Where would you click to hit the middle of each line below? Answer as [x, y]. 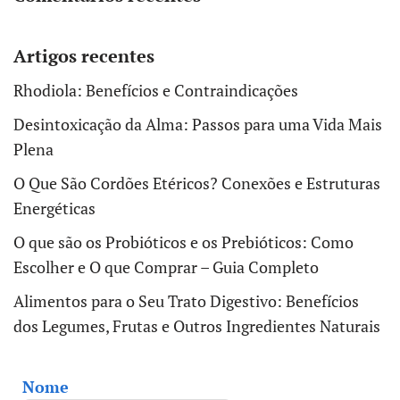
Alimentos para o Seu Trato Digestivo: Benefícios [186, 300]
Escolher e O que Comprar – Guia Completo [166, 267]
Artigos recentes [84, 55]
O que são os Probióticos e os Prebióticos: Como [183, 242]
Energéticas [54, 208]
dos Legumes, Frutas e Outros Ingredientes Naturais [197, 325]
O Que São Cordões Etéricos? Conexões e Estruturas [197, 183]
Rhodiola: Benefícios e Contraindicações [156, 90]
